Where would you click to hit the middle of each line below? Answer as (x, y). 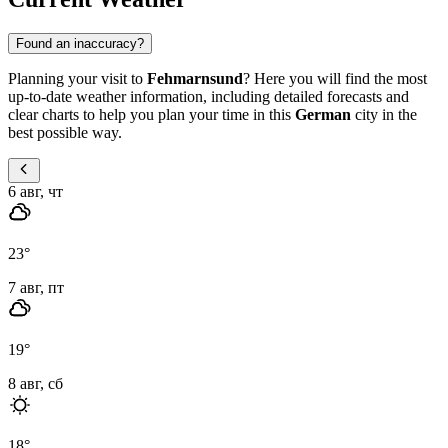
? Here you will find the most (335, 78)
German (323, 114)
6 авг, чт (35, 191)
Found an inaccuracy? (80, 43)
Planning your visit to (77, 78)
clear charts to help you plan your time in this (151, 114)
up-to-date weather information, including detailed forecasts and (208, 96)
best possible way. (65, 132)
